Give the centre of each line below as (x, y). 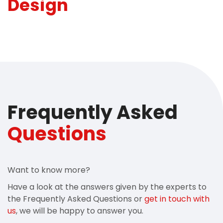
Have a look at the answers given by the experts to (107, 187)
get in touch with (177, 199)
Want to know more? (49, 170)
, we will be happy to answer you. (81, 211)
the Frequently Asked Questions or (76, 199)
